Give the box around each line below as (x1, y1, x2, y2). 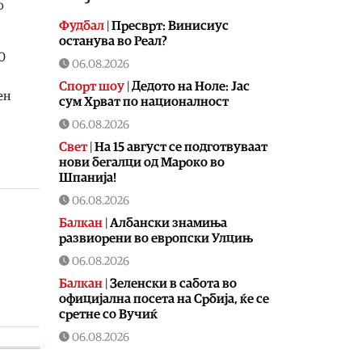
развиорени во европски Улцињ (59, 231, 253, 245)
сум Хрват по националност (59, 95, 229, 108)
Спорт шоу (59, 79, 124, 93)
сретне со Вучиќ (59, 307, 158, 321)
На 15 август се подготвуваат (95, 140, 267, 154)
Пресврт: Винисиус (112, 19, 229, 32)
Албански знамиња (110, 216, 227, 229)
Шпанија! (59, 170, 116, 184)
